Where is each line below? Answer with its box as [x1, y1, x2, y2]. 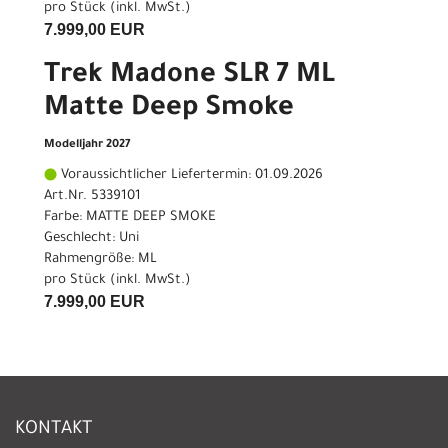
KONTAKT [15, 420, 93, 441]
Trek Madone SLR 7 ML [44, 61, 335, 92]
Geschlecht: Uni [44, 230, 139, 246]
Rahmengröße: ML [44, 251, 157, 267]
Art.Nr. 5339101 [44, 188, 141, 204]
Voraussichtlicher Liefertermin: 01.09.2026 [57, 167, 323, 183]
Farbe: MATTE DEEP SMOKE [44, 209, 216, 225]
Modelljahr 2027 [44, 138, 130, 152]
